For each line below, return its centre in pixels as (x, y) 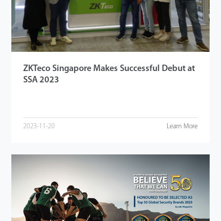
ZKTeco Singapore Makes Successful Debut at (109, 69)
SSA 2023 (41, 80)
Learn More (183, 126)
